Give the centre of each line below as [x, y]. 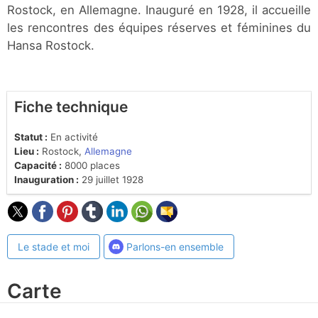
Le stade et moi [54, 247]
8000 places [91, 166]
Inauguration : [46, 180]
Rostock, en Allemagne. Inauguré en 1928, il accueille [159, 10]
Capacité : [38, 166]
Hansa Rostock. [51, 46]
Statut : [31, 137]
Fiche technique [71, 107]
